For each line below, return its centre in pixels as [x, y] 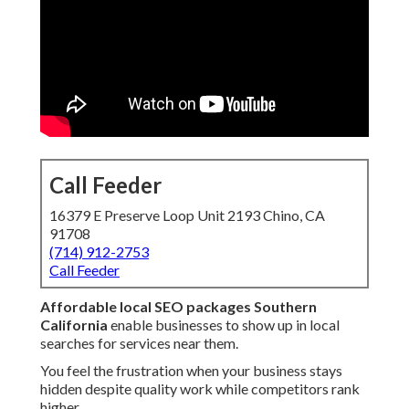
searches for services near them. [139, 343]
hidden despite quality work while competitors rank [200, 389]
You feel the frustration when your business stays [191, 371]
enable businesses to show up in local [224, 325]
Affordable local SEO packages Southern [178, 307]
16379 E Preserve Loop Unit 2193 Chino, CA [187, 215]
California [74, 325]
